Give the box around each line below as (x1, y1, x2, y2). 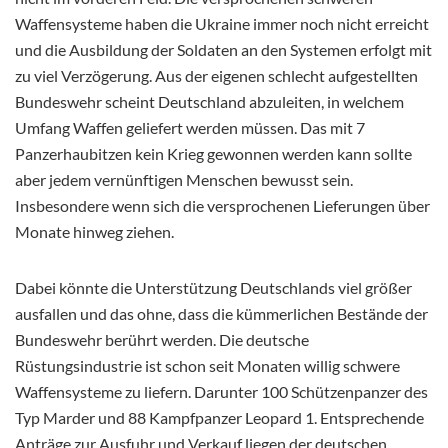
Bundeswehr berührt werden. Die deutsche (15, 329, 309, 349)
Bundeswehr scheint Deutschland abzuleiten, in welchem (15, 91, 404, 111)
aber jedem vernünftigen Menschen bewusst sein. (15, 169, 353, 189)
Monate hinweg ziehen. (15, 221, 174, 241)
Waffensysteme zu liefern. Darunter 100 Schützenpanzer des (15, 381, 428, 401)
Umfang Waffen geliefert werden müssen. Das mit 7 (15, 117, 365, 137)
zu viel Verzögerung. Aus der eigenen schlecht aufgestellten (15, 65, 418, 85)
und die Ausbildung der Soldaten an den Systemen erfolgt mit (15, 39, 432, 59)
